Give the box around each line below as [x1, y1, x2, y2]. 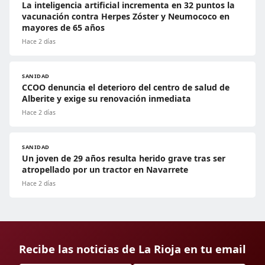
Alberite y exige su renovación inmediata [22, 93, 191, 105]
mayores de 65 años [22, 22, 105, 34]
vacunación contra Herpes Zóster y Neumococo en [22, 11, 230, 22]
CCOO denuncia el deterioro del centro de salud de [22, 82, 230, 93]
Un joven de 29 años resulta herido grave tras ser [22, 153, 225, 164]
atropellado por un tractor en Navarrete [22, 164, 188, 176]
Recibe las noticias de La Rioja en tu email [19, 241, 246, 257]
